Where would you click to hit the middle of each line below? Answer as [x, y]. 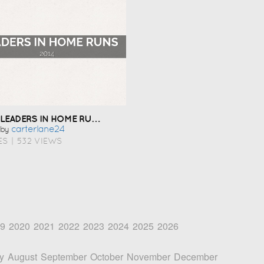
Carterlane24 [38, 129]
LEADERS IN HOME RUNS [95, 118]
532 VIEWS [39, 141]
